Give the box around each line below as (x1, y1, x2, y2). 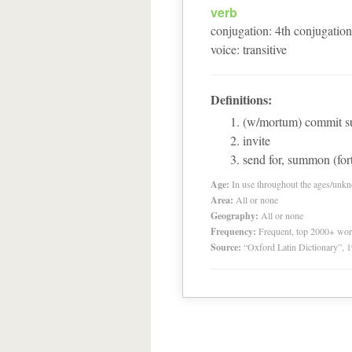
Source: (211, 240, 241, 254)
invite (243, 132, 270, 148)
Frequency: (211, 225, 256, 238)
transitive (243, 41, 287, 57)
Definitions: (211, 90, 272, 108)
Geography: (211, 209, 258, 222)
